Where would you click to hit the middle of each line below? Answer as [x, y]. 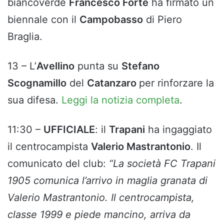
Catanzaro [113, 83]
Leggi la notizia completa [120, 100]
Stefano [140, 66]
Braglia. [25, 37]
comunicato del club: [58, 164]
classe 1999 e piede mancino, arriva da [99, 215]
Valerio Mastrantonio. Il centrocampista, [101, 198]
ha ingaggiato [178, 130]
